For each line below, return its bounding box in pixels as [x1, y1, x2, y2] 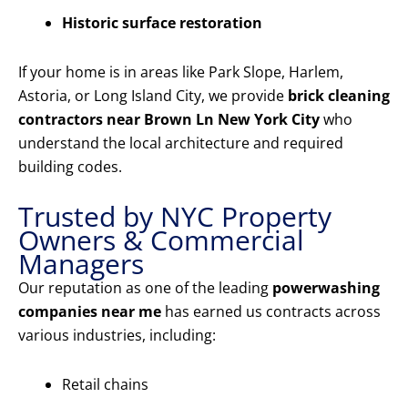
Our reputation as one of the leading [18, 278, 272, 299]
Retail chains [62, 374, 148, 395]
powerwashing [272, 278, 380, 299]
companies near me [18, 301, 161, 322]
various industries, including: [18, 325, 216, 346]
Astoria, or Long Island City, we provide [18, 86, 288, 107]
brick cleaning [288, 86, 390, 107]
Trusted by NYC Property [18, 198, 331, 236]
